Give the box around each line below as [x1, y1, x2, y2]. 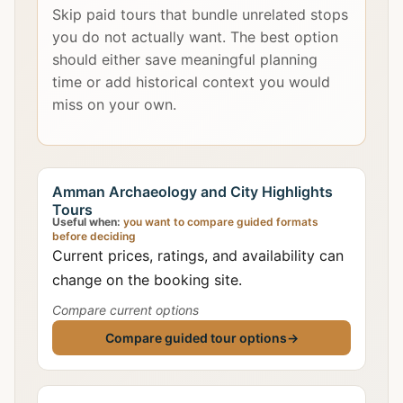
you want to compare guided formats [121, 215, 318, 228]
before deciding [52, 229, 136, 243]
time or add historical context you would [52, 73, 330, 91]
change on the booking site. [52, 271, 242, 289]
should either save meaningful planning [52, 50, 318, 68]
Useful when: [52, 215, 121, 228]
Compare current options [52, 302, 199, 318]
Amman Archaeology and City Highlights [52, 183, 333, 201]
